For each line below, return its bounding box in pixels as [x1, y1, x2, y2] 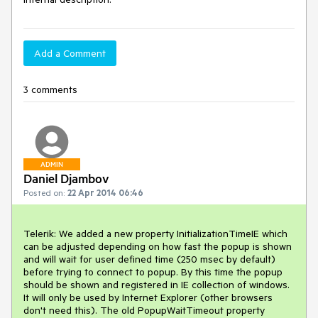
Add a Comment [34, 47, 106, 60]
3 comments [23, 83, 77, 96]
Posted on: [23, 187, 65, 198]
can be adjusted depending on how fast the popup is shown [23, 240, 292, 253]
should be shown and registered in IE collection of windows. [23, 278, 290, 291]
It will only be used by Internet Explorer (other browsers [23, 291, 273, 304]
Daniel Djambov [23, 170, 109, 186]
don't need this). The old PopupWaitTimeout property [23, 304, 265, 317]
